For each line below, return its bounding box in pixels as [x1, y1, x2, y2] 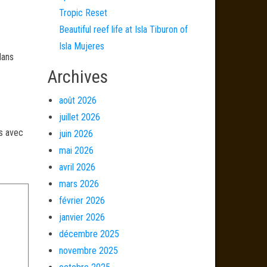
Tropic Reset [58, 7, 107, 18]
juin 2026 [58, 128, 93, 139]
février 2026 [58, 195, 105, 206]
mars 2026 [58, 178, 99, 190]
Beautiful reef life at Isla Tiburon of [58, 24, 188, 35]
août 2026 [58, 95, 97, 106]
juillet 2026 [58, 111, 100, 123]
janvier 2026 [58, 212, 105, 223]
